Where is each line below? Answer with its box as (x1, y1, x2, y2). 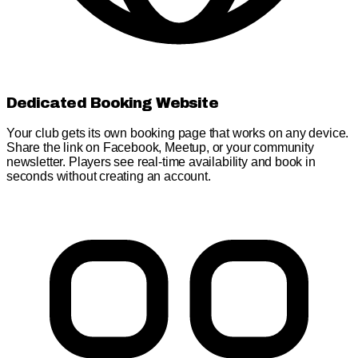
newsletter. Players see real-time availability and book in (6, 154, 316, 169)
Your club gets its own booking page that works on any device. (6, 125, 349, 140)
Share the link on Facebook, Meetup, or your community (6, 140, 314, 154)
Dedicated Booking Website (6, 95, 218, 112)
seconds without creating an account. (6, 169, 211, 183)
